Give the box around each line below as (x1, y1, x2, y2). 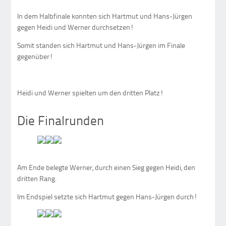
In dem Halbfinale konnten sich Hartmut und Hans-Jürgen (17, 11, 193, 21)
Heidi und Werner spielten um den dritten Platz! (17, 87, 164, 97)
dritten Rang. (17, 173, 57, 183)
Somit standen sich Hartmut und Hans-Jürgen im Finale (17, 40, 186, 50)
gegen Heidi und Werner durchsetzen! (17, 22, 134, 32)
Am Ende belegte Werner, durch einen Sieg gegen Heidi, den (17, 162, 196, 172)
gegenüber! (17, 51, 53, 61)
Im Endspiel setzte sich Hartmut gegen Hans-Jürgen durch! (17, 191, 198, 201)
